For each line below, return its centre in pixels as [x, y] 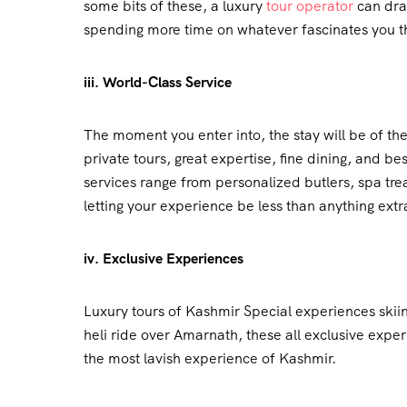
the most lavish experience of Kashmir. [210, 359]
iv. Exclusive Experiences [164, 259]
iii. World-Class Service [158, 83]
